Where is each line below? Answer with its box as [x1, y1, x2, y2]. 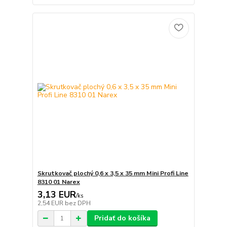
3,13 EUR [37, 188, 76, 201]
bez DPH [64, 199, 91, 208]
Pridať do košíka [94, 213, 150, 223]
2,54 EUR [37, 199, 65, 208]
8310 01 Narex [37, 178, 80, 186]
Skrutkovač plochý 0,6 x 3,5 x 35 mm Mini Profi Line [37, 169, 188, 178]
